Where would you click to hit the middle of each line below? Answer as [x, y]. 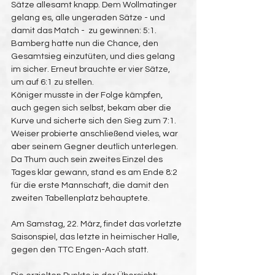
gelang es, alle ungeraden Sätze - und [89, 18]
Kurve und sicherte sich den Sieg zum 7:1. [94, 121]
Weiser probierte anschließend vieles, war [95, 134]
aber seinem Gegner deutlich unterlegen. [95, 147]
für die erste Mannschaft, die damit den [91, 185]
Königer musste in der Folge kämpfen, [88, 95]
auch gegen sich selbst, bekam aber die [92, 108]
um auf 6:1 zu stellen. [52, 82]
